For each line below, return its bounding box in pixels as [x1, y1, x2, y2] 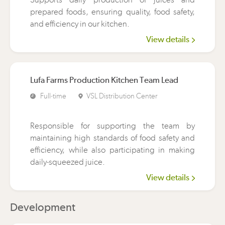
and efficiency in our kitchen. [30, 19, 130, 29]
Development [10, 200, 75, 213]
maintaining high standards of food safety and [30, 133, 195, 143]
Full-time [39, 91, 68, 100]
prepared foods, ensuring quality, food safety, [30, 7, 195, 17]
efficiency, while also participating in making [30, 145, 195, 155]
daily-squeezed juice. [30, 157, 105, 167]
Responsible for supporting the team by [30, 121, 195, 131]
